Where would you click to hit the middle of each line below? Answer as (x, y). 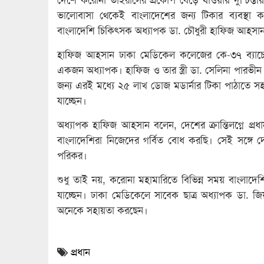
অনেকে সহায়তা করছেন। (103, 210)
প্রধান (80, 252)
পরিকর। (72, 155)
